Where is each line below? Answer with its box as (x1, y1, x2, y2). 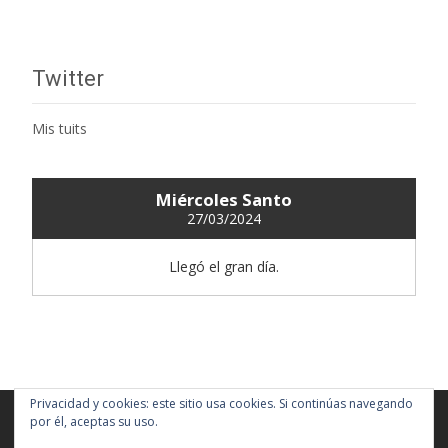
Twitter (32, 65, 104, 91)
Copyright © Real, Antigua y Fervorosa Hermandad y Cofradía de (32, 422, 399, 440)
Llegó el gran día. (169, 257, 279, 277)
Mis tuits (32, 118, 87, 138)
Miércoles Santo (156, 188, 292, 211)
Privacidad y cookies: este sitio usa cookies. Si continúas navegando (30, 395, 413, 412)
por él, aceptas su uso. (30, 413, 158, 430)
